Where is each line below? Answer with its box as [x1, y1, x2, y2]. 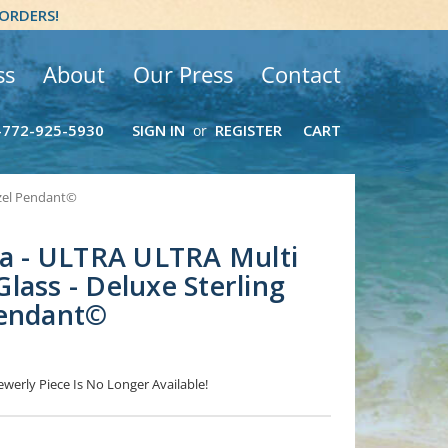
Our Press [133, 59, 233, 90]
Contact [261, 59, 341, 90]
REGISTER [215, 120, 282, 141]
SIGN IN [131, 120, 185, 141]
